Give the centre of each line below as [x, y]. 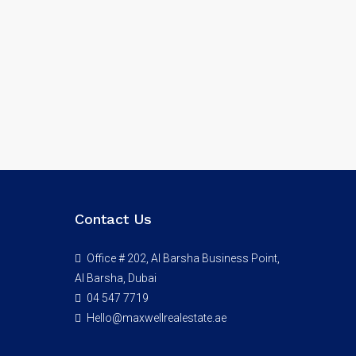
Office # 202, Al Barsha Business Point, [182, 258]
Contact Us [113, 219]
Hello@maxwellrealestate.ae [156, 318]
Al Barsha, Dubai [115, 278]
